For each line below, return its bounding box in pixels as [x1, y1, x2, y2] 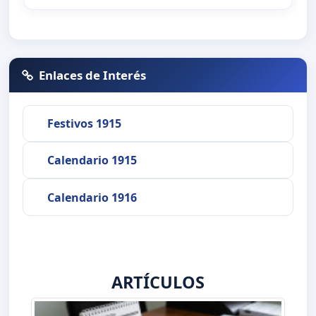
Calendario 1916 [47, 189, 137, 205]
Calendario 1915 [47, 152, 137, 169]
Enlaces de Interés [39, 66, 147, 83]
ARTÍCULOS [111, 270, 205, 293]
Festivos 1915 [47, 115, 121, 131]
